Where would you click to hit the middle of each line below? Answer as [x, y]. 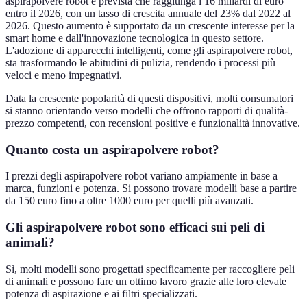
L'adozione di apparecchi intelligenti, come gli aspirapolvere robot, [149, 50]
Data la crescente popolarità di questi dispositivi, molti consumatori [149, 98]
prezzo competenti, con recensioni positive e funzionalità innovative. [153, 123]
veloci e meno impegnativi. [64, 75]
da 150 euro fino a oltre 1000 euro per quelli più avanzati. [130, 201]
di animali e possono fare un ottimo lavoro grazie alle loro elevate [146, 281]
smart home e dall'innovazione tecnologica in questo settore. [135, 38]
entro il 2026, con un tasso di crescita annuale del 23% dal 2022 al [148, 13]
